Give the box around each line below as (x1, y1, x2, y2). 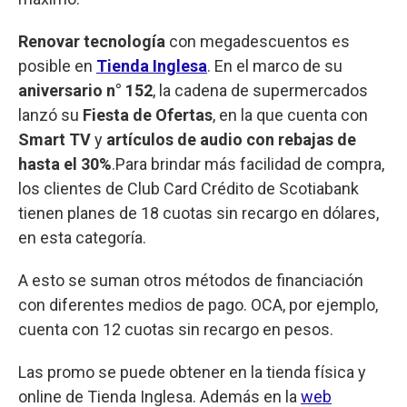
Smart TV (18, 129, 94, 149)
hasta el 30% (18, 154, 112, 174)
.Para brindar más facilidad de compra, (112, 154, 384, 174)
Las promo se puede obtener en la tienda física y (18, 362, 366, 382)
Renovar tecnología (18, 31, 165, 51)
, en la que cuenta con (213, 104, 368, 124)
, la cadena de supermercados (153, 80, 368, 100)
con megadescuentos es (165, 31, 350, 51)
